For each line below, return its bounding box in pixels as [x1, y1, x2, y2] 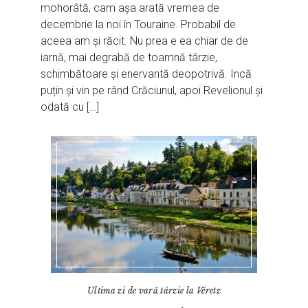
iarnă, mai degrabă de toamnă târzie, [41, 51, 218, 65]
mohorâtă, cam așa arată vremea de [41, 1, 220, 15]
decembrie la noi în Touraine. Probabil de [41, 18, 236, 32]
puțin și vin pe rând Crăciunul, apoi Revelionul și [41, 84, 263, 98]
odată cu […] [41, 100, 100, 114]
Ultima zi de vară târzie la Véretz [87, 285, 221, 296]
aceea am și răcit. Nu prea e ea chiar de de [41, 34, 249, 48]
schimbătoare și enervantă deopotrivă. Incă [41, 67, 252, 81]
